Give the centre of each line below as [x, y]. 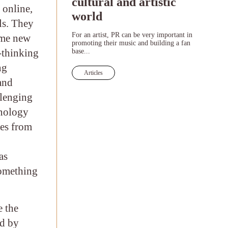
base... [81, 51]
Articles [93, 73]
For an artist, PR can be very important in [132, 35]
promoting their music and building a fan [131, 43]
